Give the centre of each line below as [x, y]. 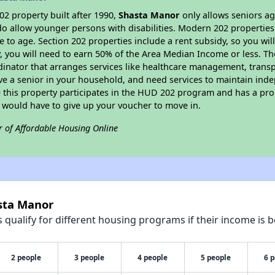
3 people [90, 257]
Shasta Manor [149, 15]
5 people [216, 257]
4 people [153, 257]
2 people [26, 257]
